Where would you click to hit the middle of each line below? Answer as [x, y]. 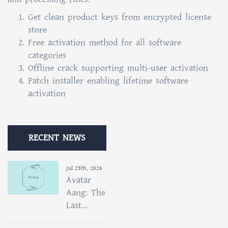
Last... [77, 205]
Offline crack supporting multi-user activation [118, 68]
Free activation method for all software [105, 42]
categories [47, 55]
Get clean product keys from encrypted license [120, 17]
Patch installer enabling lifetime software [108, 81]
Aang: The [86, 193]
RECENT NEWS [57, 138]
